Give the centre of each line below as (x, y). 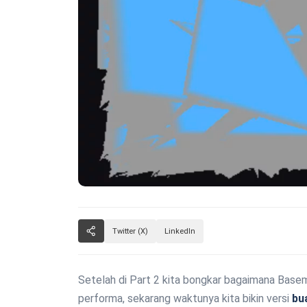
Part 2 (145, 280)
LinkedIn (180, 231)
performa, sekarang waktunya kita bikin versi (185, 298)
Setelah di (104, 280)
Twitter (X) (130, 231)
